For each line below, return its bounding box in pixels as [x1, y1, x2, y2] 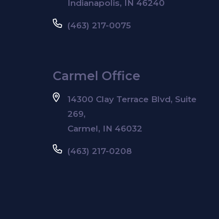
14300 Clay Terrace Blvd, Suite [67, 94, 197, 104]
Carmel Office [53, 68, 140, 83]
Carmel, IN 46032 [67, 123, 142, 133]
